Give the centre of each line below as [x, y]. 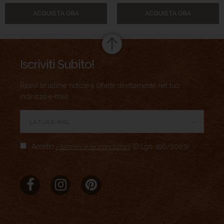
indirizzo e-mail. [45, 96]
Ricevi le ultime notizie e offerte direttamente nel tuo [99, 85]
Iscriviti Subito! [57, 64]
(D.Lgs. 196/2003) [159, 146]
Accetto [44, 146]
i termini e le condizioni [93, 146]
